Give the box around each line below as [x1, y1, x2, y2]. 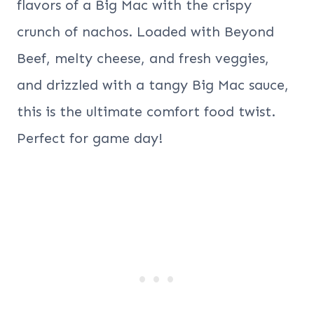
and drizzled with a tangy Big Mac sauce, [17, 76, 289, 94]
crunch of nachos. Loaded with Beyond [17, 23, 274, 41]
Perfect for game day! [17, 130, 163, 147]
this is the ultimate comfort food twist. [17, 103, 275, 121]
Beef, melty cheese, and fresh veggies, [17, 50, 269, 67]
